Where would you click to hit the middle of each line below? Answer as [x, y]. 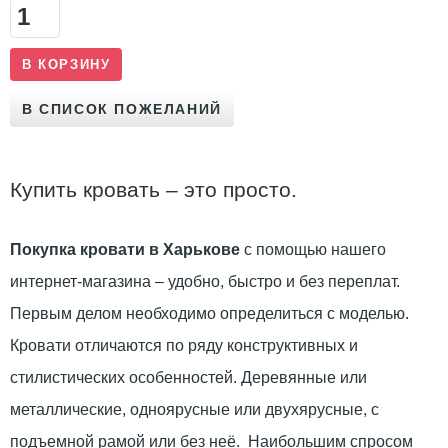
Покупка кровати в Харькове [125, 249]
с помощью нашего [313, 249]
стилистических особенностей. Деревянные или [188, 377]
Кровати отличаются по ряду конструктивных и [184, 345]
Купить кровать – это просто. [153, 189]
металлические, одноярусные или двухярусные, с [194, 409]
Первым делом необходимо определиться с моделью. [209, 313]
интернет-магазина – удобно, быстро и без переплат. [205, 281]
